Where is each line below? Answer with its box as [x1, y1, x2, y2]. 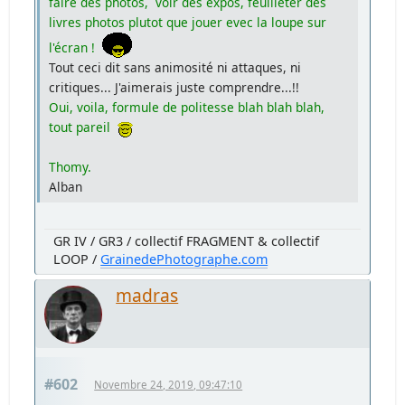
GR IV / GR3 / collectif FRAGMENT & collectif [53, 231, 320, 250]
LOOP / [53, 250, 101, 268]
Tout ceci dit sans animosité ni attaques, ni [49, 58, 302, 76]
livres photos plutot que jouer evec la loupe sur [49, 13, 327, 31]
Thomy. [49, 157, 92, 175]
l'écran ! [49, 38, 103, 56]
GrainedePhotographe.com [100, 250, 268, 268]
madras [116, 282, 179, 307]
